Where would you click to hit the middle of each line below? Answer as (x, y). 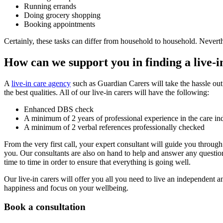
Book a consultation (45, 207)
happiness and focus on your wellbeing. (66, 188)
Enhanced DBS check (59, 109)
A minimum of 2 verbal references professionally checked (114, 127)
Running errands (50, 6)
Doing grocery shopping (62, 15)
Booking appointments (59, 24)
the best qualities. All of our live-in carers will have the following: (107, 92)
